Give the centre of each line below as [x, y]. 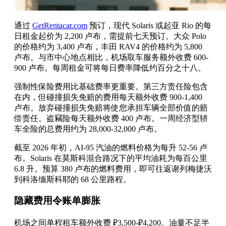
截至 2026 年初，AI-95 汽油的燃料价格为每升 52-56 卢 [111, 147]
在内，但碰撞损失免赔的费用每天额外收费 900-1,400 [108, 97]
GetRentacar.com [60, 25]
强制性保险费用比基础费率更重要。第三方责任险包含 [111, 86]
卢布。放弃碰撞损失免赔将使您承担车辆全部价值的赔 [111, 107]
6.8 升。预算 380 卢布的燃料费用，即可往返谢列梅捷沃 [113, 168]
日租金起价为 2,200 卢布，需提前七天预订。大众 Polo [110, 36]
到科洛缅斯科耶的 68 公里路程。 [73, 179]
